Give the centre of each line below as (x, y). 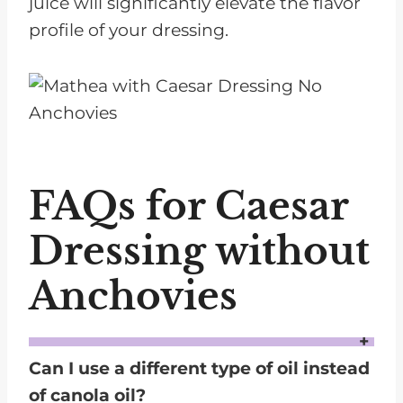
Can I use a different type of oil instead (199, 368)
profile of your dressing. (129, 31)
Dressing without (199, 251)
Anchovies (133, 296)
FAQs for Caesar (188, 206)
